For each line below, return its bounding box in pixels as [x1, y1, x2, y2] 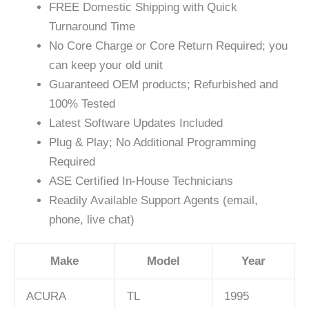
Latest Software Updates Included [49, 116, 223, 130]
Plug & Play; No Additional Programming [49, 135, 256, 149]
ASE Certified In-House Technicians [49, 174, 233, 188]
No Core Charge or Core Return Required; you [49, 39, 288, 52]
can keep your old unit [49, 58, 163, 72]
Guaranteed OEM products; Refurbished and [49, 77, 278, 91]
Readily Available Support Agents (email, [49, 193, 258, 207]
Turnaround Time [49, 19, 135, 33]
